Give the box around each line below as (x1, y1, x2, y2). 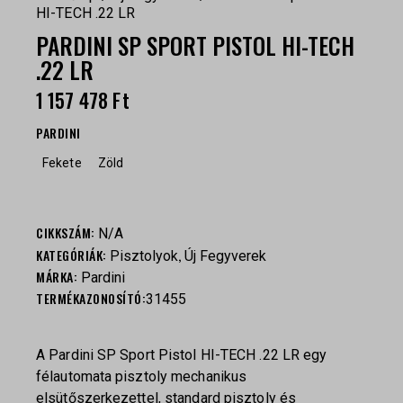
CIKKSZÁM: (36, 223, 98, 243)
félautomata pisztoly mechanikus (36, 368, 247, 386)
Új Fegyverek (184, 247, 266, 265)
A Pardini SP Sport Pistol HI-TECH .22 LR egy (36, 346, 327, 364)
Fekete (42, 156, 82, 171)
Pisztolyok (110, 247, 178, 265)
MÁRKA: (36, 267, 81, 287)
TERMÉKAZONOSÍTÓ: (36, 289, 146, 309)
